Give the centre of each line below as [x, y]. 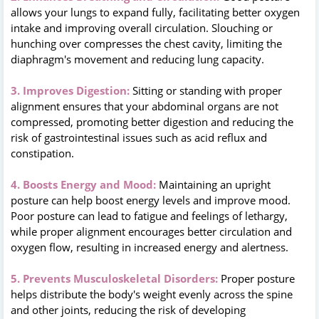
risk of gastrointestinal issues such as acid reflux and [139, 137]
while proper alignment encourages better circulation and [151, 231]
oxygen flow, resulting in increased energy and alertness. [150, 247]
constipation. [42, 153]
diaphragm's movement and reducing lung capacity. [137, 59]
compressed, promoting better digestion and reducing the [152, 121]
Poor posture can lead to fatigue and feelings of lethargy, [149, 215]
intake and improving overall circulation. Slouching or [142, 27]
